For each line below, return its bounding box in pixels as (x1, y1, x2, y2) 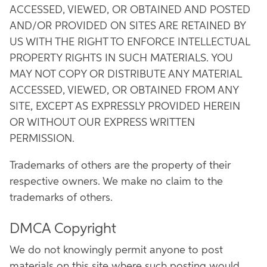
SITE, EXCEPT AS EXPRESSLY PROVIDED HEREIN (10, 101, 240, 112)
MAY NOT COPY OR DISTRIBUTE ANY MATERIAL (10, 69, 241, 80)
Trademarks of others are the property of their (10, 160, 231, 171)
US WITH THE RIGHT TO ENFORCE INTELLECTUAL (10, 37, 250, 48)
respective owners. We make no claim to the (10, 176, 223, 187)
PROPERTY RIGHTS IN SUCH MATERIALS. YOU (10, 53, 233, 64)
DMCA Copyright (10, 222, 116, 236)
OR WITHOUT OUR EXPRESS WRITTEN (10, 117, 195, 128)
